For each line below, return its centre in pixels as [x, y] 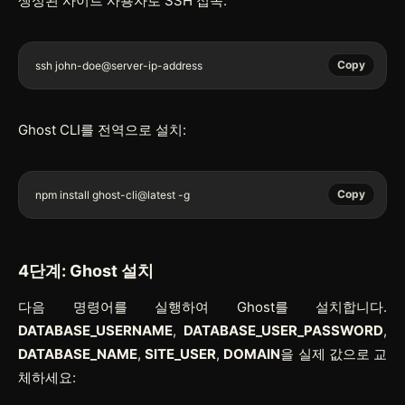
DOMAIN [252, 353]
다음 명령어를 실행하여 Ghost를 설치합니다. [202, 306]
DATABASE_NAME [78, 353]
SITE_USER [181, 353]
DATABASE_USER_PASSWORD [283, 330]
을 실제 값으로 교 [334, 353]
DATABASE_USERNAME [95, 330]
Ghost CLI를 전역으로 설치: [102, 129]
